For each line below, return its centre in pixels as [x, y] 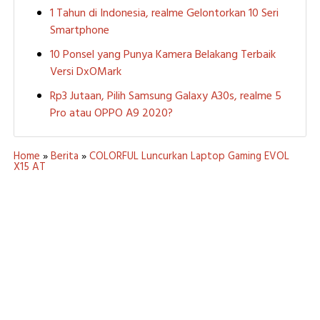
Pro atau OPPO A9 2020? [111, 114]
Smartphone [79, 31]
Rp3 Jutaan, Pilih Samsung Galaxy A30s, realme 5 [165, 97]
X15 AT [29, 167]
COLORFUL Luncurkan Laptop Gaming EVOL [189, 157]
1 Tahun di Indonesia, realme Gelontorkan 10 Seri [164, 14]
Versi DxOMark [85, 72]
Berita [64, 157]
